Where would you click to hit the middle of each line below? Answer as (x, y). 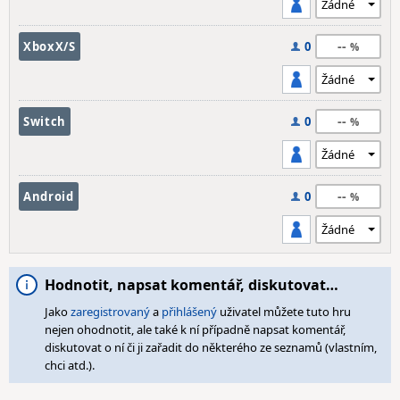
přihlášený (189, 312)
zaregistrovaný (110, 312)
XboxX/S (50, 46)
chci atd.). (70, 365)
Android (49, 196)
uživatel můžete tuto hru (284, 312)
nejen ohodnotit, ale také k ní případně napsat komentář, (195, 329)
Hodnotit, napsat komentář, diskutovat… (192, 285)
